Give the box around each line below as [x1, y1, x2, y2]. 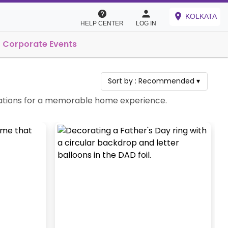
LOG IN [136, 20, 156, 27]
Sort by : [108, 76, 139, 87]
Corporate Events [3, 38, 77, 50]
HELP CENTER [80, 20, 124, 27]
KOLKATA [185, 12, 217, 21]
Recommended [138, 76, 195, 87]
